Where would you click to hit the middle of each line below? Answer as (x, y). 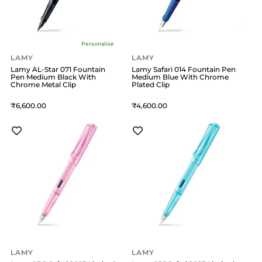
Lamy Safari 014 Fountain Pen (184, 70)
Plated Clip (151, 85)
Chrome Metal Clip (43, 85)
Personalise (97, 43)
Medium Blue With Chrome (180, 77)
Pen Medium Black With (53, 77)
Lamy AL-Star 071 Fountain (58, 70)
